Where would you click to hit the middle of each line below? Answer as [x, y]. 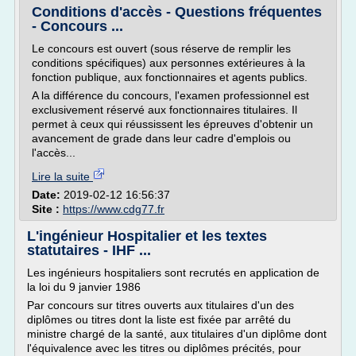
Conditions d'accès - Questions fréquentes [177, 12]
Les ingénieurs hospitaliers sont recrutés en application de [173, 273]
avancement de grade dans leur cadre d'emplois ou [161, 138]
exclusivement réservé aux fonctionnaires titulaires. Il [164, 110]
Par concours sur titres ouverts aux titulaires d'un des [161, 305]
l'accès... [54, 153]
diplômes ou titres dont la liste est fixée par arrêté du [159, 319]
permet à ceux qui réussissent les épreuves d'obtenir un [172, 124]
